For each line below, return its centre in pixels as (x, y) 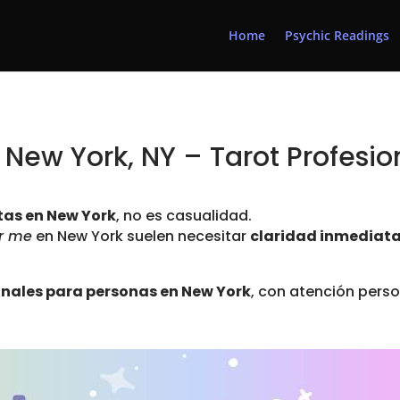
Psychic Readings (337, 35)
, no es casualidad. (184, 216)
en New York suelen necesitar (142, 237)
